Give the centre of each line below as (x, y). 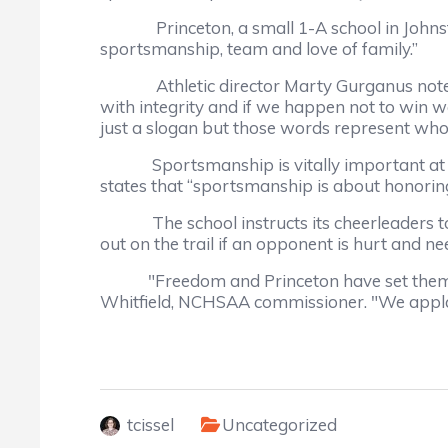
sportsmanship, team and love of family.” (259, 48)
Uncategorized (279, 424)
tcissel (150, 424)
